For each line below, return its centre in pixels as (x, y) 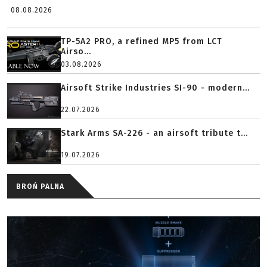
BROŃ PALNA (40, 187)
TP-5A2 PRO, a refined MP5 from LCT (142, 41)
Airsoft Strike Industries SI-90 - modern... (155, 88)
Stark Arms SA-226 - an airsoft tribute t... (155, 133)
